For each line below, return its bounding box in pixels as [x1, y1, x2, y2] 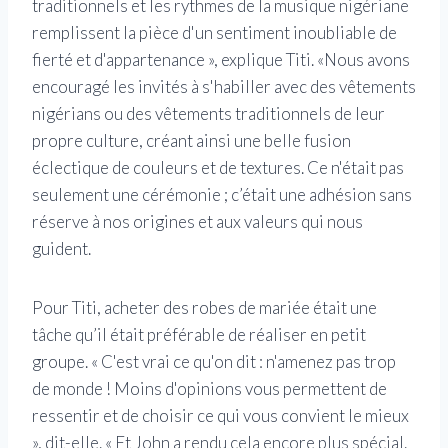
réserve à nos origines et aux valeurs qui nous [32, 211, 363, 233]
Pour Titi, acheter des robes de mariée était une [32, 297, 377, 319]
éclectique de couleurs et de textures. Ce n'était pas [32, 157, 404, 179]
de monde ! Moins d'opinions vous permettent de [32, 378, 387, 400]
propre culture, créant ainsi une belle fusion [32, 130, 351, 152]
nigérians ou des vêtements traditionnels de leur [32, 103, 385, 125]
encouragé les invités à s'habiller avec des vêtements [32, 76, 416, 98]
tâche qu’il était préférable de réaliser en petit [32, 324, 366, 346]
